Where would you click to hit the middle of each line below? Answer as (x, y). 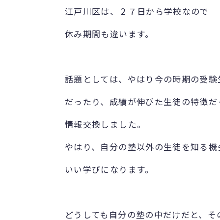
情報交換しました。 (106, 124)
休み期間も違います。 (110, 34)
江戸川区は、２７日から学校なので (137, 11)
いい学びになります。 (110, 169)
